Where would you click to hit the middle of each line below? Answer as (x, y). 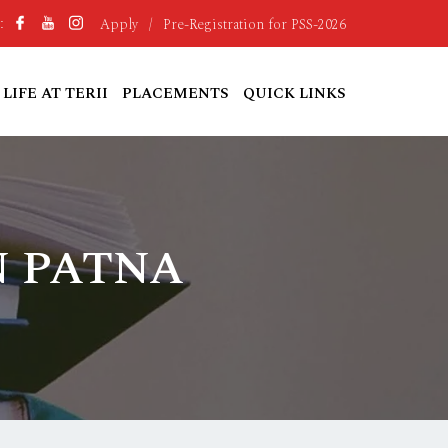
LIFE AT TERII (55, 93)
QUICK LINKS (294, 93)
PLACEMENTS (175, 93)
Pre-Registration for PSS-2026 (254, 24)
